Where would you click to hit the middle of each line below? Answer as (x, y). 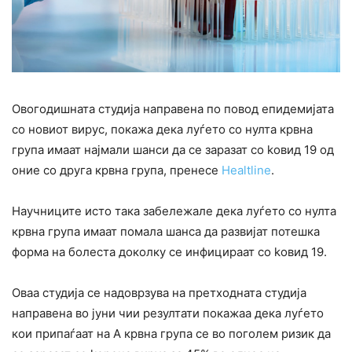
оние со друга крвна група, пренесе (117, 170)
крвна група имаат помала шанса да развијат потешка (166, 231)
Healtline (246, 170)
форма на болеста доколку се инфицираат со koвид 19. (169, 251)
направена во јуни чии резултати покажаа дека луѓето (168, 313)
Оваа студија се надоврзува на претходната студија (159, 292)
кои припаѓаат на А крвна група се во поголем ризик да (171, 333)
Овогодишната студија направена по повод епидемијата (173, 108)
